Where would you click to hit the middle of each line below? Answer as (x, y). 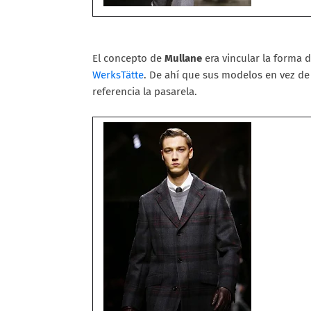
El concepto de (128, 58)
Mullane (183, 58)
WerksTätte (118, 75)
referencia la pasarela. (145, 91)
